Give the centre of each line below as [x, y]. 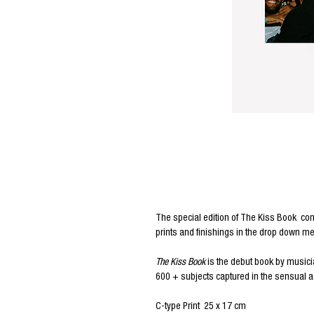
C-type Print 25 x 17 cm [201, 307]
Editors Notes [191, 190]
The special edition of [197, 218]
